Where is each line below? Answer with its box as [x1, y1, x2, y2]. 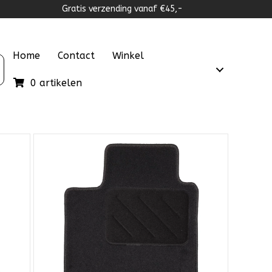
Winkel [112, 50, 144, 62]
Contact [58, 50, 95, 62]
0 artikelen [30, 77, 82, 89]
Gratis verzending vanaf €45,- [62, 4, 183, 14]
